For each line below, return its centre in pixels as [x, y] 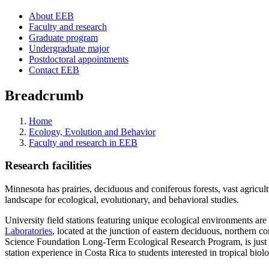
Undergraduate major [69, 48]
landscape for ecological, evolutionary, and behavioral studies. [122, 200]
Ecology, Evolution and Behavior [92, 131]
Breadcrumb [44, 95]
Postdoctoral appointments [79, 59]
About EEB [51, 16]
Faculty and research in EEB [83, 142]
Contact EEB [54, 70]
